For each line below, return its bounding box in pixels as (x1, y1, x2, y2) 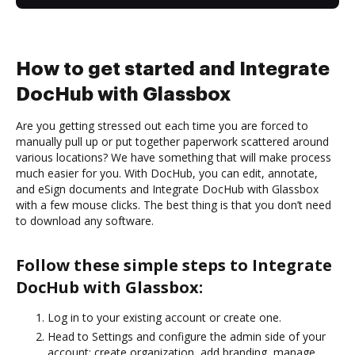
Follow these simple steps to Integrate (16, 254, 332, 276)
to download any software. (16, 212, 154, 228)
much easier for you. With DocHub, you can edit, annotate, (16, 165, 318, 181)
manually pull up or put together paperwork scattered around (16, 133, 329, 149)
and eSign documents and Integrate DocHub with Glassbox (16, 181, 319, 197)
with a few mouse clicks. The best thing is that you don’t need (16, 197, 331, 212)
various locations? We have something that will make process (16, 149, 331, 165)
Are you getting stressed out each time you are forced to (16, 117, 308, 133)
